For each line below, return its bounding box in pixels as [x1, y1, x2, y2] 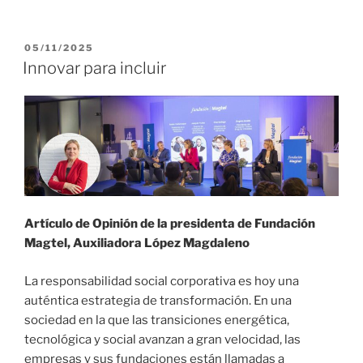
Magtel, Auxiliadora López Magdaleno [24, 236, 250, 251]
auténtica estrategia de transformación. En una [24, 293, 292, 308]
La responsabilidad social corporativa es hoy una [24, 273, 299, 288]
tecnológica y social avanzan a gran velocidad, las [24, 331, 301, 347]
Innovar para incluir [23, 58, 166, 79]
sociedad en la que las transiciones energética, [24, 312, 289, 327]
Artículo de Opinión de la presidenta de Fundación [24, 216, 315, 232]
